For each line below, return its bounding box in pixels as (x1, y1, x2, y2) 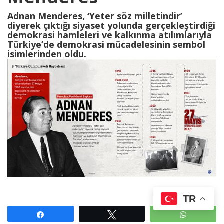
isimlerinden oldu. (7, 48, 86, 60)
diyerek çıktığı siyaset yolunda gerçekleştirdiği (7, 19, 215, 32)
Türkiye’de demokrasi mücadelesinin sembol (7, 38, 205, 51)
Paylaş (51, 210, 70, 218)
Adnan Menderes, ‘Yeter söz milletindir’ (7, 10, 182, 22)
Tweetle (122, 210, 146, 218)
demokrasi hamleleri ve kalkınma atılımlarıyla (7, 29, 212, 41)
